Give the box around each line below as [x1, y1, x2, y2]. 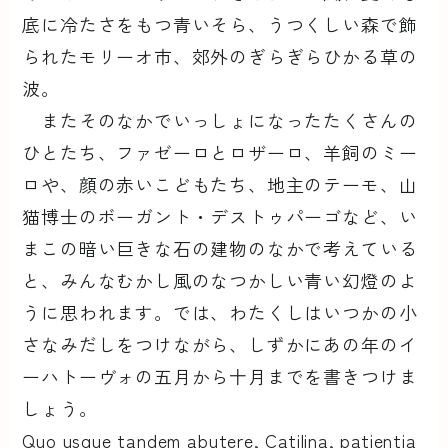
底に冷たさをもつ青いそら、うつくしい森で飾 [22, 10, 418, 37]
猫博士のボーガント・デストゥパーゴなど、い [22, 202, 418, 229]
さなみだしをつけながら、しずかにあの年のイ [22, 330, 418, 357]
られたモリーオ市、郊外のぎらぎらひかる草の [22, 42, 418, 69]
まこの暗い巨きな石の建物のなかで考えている [22, 234, 418, 261]
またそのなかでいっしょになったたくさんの [22, 106, 418, 133]
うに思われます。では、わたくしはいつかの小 [22, 298, 418, 325]
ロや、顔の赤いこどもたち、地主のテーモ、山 [22, 170, 418, 197]
